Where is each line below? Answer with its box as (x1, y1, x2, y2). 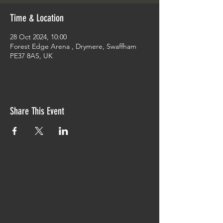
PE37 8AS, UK (10, 51, 53, 60)
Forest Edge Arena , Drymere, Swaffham (10, 42, 136, 51)
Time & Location (10, 12, 64, 24)
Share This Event (10, 105, 64, 117)
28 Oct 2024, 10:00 (10, 32, 67, 41)
